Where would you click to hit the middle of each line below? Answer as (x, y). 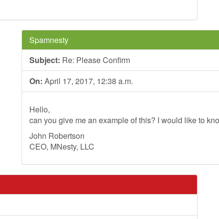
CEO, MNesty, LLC (62, 146)
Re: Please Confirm (95, 60)
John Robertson (57, 136)
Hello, (40, 109)
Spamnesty (49, 40)
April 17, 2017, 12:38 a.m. (88, 81)
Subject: (45, 60)
